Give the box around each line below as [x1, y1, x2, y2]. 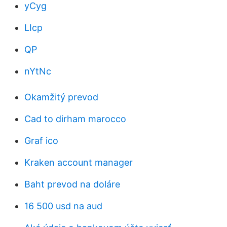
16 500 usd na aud [24, 201, 102, 211]
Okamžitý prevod [24, 92, 98, 102]
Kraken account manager [24, 157, 133, 168]
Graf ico [24, 135, 58, 146]
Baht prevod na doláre [24, 179, 120, 190]
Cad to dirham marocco [24, 113, 126, 124]
